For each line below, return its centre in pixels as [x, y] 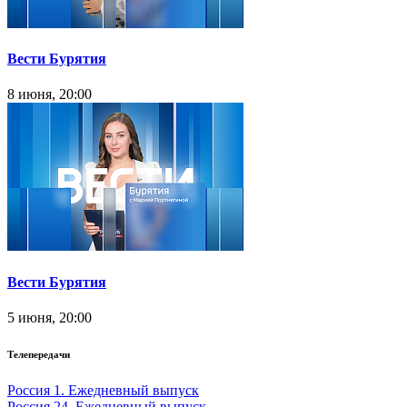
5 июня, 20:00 [50, 317]
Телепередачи [39, 354]
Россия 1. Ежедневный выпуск [103, 390]
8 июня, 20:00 [50, 94]
